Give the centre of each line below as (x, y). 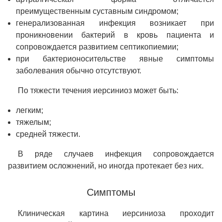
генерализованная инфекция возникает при (115, 23)
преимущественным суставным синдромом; (97, 11)
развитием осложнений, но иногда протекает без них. (106, 166)
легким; (29, 111)
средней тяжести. (48, 134)
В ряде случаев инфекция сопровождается (116, 154)
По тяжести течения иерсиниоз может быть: (98, 91)
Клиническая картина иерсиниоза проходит (116, 214)
